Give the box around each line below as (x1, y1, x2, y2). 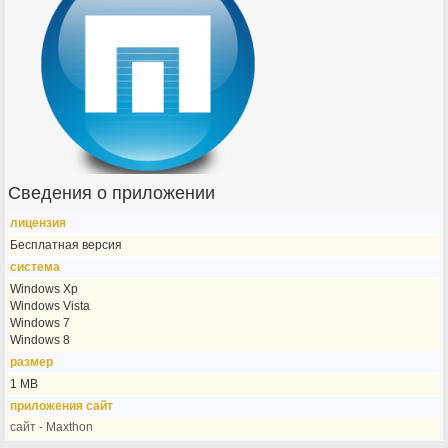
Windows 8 (10, 333, 71, 347)
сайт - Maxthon (10, 420, 94, 434)
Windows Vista (10, 299, 91, 313)
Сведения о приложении (8, 183, 216, 203)
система (10, 260, 61, 274)
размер (10, 355, 54, 369)
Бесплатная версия (10, 238, 123, 252)
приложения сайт (10, 399, 114, 413)
